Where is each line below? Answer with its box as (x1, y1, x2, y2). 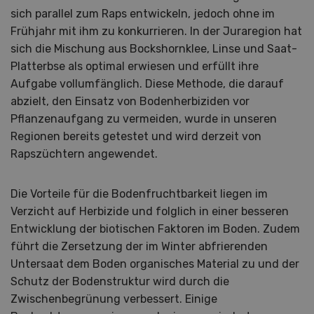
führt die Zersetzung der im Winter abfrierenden (11, 239, 268, 253)
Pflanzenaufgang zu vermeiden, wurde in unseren (11, 111, 277, 125)
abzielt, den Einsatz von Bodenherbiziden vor (11, 94, 250, 108)
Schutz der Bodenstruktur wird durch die (11, 274, 229, 288)
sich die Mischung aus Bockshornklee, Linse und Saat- (11, 41, 297, 55)
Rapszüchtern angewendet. (11, 146, 158, 161)
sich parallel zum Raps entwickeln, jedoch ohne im (11, 6, 275, 20)
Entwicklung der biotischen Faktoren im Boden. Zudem (11, 221, 300, 235)
